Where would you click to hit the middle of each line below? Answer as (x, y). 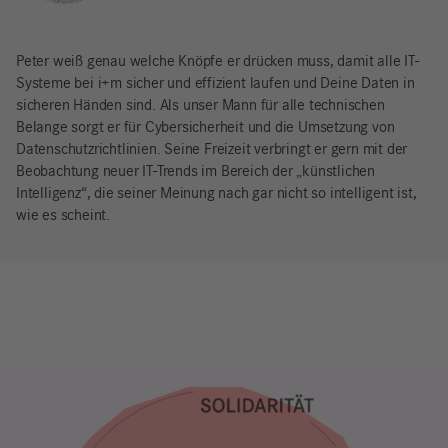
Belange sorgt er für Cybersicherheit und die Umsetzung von (205, 127)
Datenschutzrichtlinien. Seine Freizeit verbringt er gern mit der (212, 149)
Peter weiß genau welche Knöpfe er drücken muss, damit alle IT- (217, 61)
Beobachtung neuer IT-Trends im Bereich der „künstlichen (195, 171)
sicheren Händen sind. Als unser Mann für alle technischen (200, 105)
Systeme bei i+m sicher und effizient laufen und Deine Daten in (215, 83)
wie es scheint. (63, 215)
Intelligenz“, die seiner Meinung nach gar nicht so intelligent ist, (216, 193)
